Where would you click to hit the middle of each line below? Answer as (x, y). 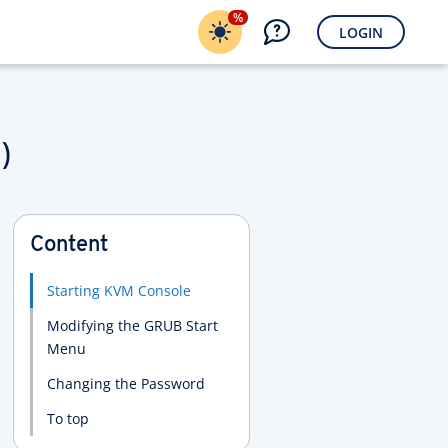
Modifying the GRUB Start (132, 325)
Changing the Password (125, 383)
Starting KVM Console (118, 290)
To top (67, 418)
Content (68, 245)
